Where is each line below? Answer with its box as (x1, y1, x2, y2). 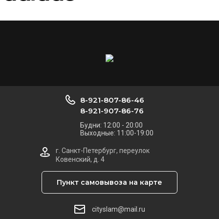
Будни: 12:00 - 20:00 (80, 121, 143, 129)
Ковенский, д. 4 (56, 155, 105, 163)
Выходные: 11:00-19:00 (80, 129, 153, 137)
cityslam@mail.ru (91, 205, 145, 213)
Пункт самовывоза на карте (57, 177, 162, 187)
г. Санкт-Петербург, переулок (56, 147, 150, 154)
